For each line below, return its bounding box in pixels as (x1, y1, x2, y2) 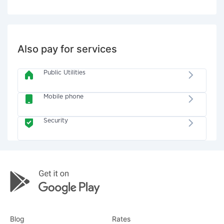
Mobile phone (43, 94, 84, 99)
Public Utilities (43, 70, 86, 75)
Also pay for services (17, 43, 117, 55)
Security (43, 118, 68, 123)
